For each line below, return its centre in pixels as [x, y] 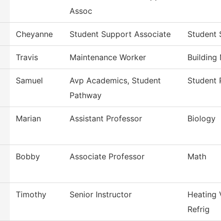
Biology [202, 119]
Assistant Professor [106, 119]
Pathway [86, 95]
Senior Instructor [101, 195]
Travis [27, 57]
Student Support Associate [120, 34]
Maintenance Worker [108, 57]
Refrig [199, 209]
